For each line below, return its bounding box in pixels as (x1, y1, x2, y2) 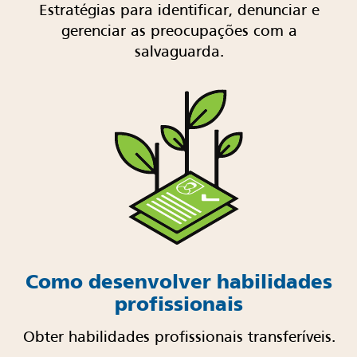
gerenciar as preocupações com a (61, 25, 297, 40)
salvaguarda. (134, 45, 224, 61)
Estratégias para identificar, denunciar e (38, 4, 320, 19)
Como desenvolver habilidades (25, 270, 332, 294)
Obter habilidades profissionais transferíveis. (22, 331, 335, 346)
